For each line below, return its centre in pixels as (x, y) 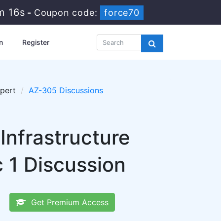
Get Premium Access (67, 202)
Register (36, 42)
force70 (122, 13)
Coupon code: (67, 13)
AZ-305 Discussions (66, 90)
